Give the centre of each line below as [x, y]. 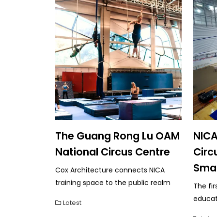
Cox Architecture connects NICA [110, 170]
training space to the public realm [113, 182]
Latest [72, 202]
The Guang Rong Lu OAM [117, 136]
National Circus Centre [113, 152]
